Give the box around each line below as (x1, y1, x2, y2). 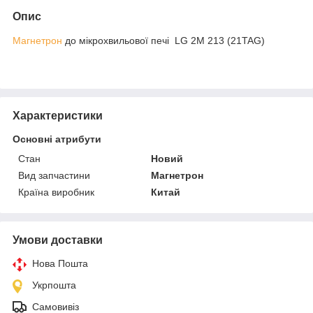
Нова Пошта (32, 257, 88, 269)
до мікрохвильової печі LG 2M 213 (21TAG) (62, 34, 265, 46)
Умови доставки (13, 233, 103, 246)
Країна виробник (18, 186, 94, 198)
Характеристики (13, 109, 103, 122)
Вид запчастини (18, 169, 90, 181)
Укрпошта (32, 279, 76, 291)
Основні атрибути (13, 133, 101, 145)
